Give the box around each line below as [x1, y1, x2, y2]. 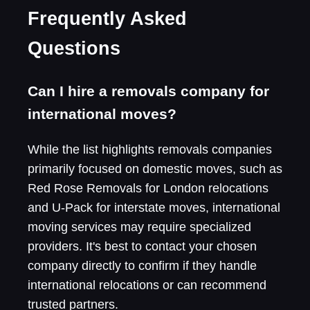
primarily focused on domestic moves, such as [28, 161, 282, 176]
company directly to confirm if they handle [28, 258, 257, 273]
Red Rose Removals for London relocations [28, 181, 268, 195]
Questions [28, 38, 120, 60]
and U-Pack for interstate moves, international [28, 200, 280, 215]
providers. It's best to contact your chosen [28, 239, 257, 253]
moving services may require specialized [28, 219, 251, 234]
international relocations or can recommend [28, 277, 266, 292]
